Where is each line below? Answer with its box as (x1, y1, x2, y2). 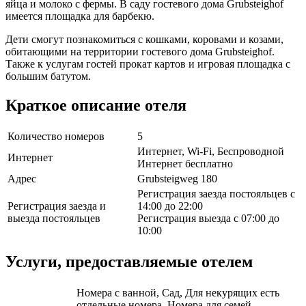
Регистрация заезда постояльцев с (137, 188, 295, 200)
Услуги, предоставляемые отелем (5, 253, 253, 271)
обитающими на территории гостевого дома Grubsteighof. (5, 46, 275, 58)
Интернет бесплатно (137, 158, 233, 170)
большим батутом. (5, 70, 91, 83)
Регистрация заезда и (8, 200, 106, 212)
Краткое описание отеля (5, 96, 186, 115)
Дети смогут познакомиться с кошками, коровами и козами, (5, 33, 283, 46)
